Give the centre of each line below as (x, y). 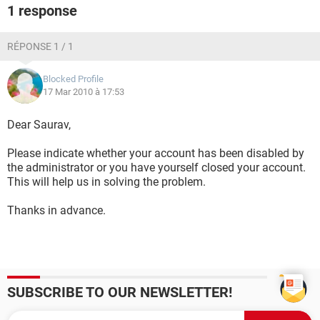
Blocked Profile (73, 79)
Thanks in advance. (56, 210)
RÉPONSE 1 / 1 (40, 46)
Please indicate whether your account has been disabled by (156, 153)
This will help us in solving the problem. (106, 182)
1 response (42, 11)
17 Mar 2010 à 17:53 (84, 92)
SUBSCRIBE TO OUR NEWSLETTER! (120, 292)
